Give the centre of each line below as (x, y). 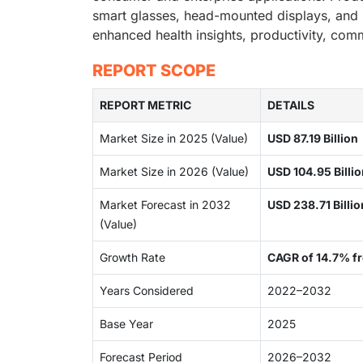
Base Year (126, 324)
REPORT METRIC (145, 105)
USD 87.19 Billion (313, 138)
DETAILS (291, 105)
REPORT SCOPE (154, 70)
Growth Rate (132, 257)
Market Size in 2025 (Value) (174, 138)
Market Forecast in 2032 (165, 205)
